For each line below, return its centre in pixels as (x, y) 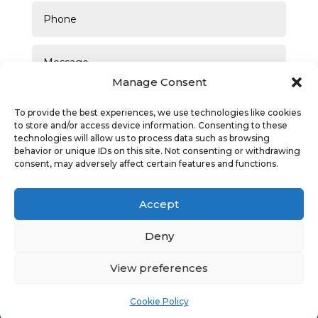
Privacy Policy (104, 270)
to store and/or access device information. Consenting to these (151, 125)
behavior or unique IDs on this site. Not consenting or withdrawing (157, 151)
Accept (159, 204)
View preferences (159, 268)
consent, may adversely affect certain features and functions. (146, 164)
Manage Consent (159, 82)
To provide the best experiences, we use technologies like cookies (158, 113)
